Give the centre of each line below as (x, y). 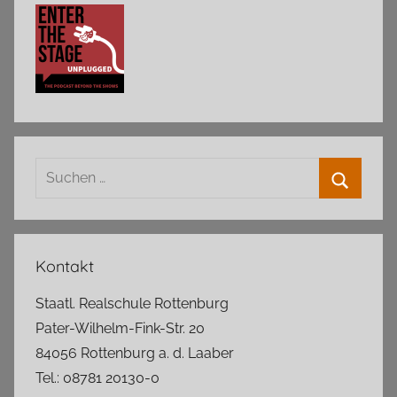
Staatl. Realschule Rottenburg (132, 304)
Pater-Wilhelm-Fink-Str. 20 (120, 329)
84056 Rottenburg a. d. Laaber (135, 354)
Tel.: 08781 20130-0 (97, 378)
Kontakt (65, 267)
